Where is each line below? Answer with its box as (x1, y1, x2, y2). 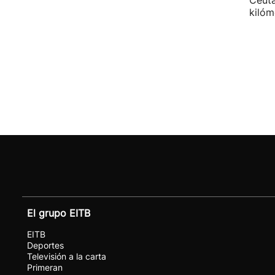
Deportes (27, 240, 64, 250)
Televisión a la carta (27, 251, 106, 261)
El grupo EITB (27, 207, 90, 219)
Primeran (27, 262, 63, 273)
